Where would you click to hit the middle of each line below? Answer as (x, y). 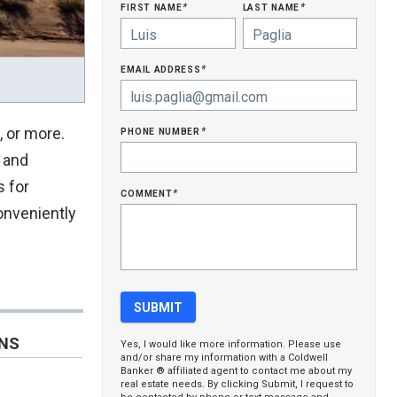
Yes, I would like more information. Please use (231, 344)
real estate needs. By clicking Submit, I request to (237, 384)
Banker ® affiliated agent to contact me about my (237, 371)
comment (148, 192)
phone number (162, 130)
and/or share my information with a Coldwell (225, 358)
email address (163, 68)
